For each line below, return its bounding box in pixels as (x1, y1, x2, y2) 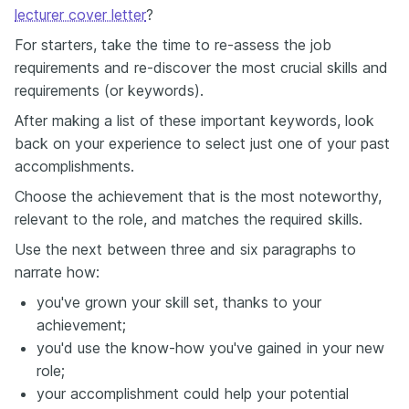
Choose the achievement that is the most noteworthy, (15, 187, 382, 205)
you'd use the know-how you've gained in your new (37, 339, 384, 357)
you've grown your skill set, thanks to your (37, 293, 321, 311)
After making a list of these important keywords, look (15, 111, 374, 130)
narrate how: (15, 263, 100, 281)
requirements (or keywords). (15, 81, 204, 100)
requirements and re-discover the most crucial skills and (15, 58, 388, 77)
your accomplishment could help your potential (37, 384, 349, 403)
